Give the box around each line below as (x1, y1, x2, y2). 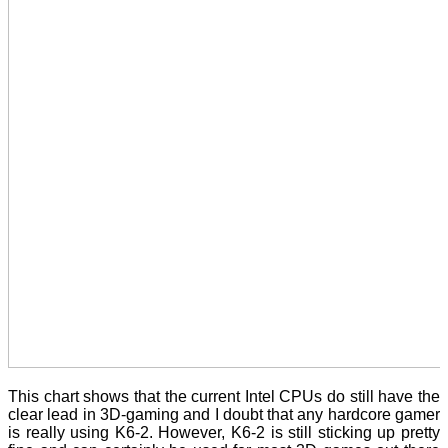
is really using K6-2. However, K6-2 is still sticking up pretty (8, 424, 440, 442)
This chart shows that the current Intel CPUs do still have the (8, 388, 440, 406)
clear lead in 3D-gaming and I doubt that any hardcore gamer (8, 406, 440, 424)
